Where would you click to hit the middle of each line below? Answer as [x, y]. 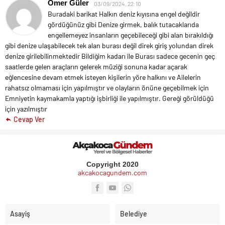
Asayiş [20, 213]
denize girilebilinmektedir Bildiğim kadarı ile [69, 56]
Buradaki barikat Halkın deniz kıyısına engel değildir [124, 14]
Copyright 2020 [113, 164]
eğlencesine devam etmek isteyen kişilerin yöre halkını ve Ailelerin [103, 77]
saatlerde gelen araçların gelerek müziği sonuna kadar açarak [96, 66]
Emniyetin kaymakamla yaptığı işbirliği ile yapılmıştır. [83, 98]
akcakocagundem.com [113, 172]
